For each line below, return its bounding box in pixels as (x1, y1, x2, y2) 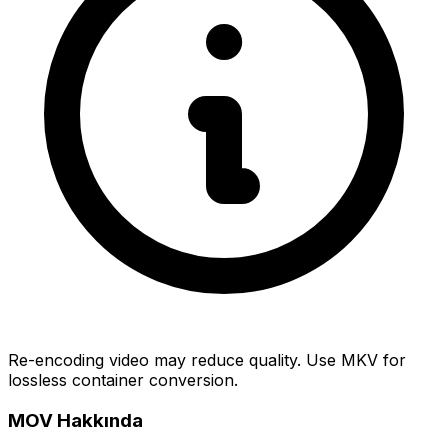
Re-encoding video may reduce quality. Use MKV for (8, 350, 406, 371)
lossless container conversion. (8, 370, 238, 391)
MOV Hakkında (8, 409, 143, 433)
